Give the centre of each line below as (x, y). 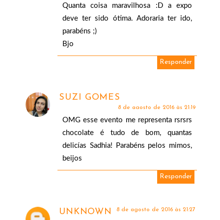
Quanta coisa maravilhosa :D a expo (127, 6)
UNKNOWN (85, 212)
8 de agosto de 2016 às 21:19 (156, 108)
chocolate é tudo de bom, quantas (127, 133)
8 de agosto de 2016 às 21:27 (156, 210)
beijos (72, 159)
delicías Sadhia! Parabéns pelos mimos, (127, 146)
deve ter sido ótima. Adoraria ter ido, (127, 19)
